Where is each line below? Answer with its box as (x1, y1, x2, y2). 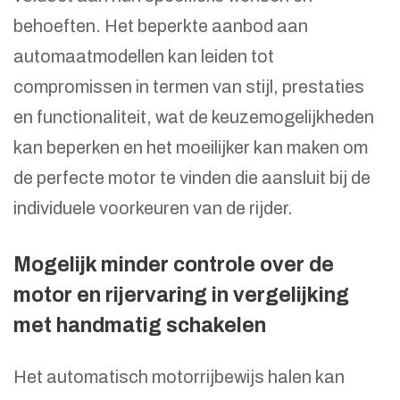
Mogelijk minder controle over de (13, 254, 334, 277)
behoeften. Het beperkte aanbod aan (13, 16, 308, 37)
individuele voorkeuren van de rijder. (13, 198, 293, 219)
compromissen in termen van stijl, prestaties (13, 77, 364, 97)
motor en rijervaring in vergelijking (13, 284, 349, 307)
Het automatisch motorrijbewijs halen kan (13, 367, 345, 387)
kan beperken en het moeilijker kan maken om (13, 137, 368, 158)
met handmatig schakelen (13, 314, 266, 337)
